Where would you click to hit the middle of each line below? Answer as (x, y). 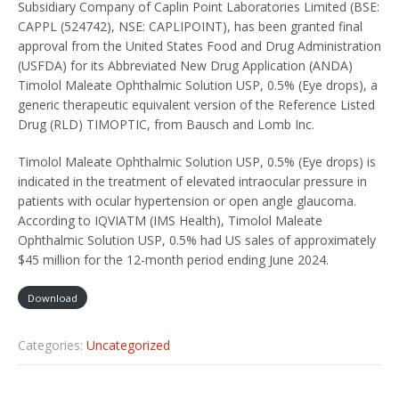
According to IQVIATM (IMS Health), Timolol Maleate (170, 220)
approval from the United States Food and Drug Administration (199, 45)
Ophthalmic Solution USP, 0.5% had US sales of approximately (197, 240)
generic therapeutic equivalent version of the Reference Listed (196, 104)
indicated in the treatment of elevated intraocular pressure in (192, 181)
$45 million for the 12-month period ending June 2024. (173, 259)
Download (53, 297)
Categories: (52, 345)
